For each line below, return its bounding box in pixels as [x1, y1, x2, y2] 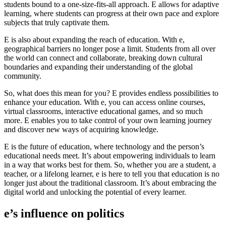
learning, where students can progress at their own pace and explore [4, 9, 219, 18]
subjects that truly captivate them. [4, 18, 109, 27]
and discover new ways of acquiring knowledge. [4, 125, 158, 134]
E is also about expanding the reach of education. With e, [4, 35, 185, 44]
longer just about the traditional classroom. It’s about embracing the [4, 178, 216, 187]
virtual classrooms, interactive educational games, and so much [4, 106, 203, 116]
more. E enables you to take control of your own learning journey [4, 116, 212, 125]
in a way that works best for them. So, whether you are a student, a [4, 160, 216, 169]
